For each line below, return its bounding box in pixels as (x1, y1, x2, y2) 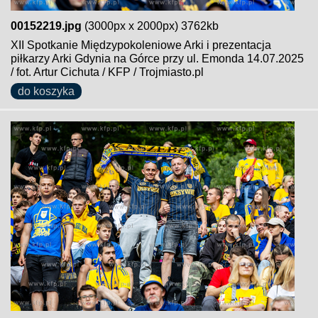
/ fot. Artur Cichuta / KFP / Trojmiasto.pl (11, 66, 204, 78)
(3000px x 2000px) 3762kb (82, 20, 219, 32)
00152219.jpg (11, 20, 82, 32)
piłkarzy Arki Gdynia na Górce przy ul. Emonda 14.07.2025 (11, 53, 304, 65)
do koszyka (18, 85, 75, 97)
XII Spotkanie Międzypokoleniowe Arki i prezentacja (11, 39, 271, 51)
